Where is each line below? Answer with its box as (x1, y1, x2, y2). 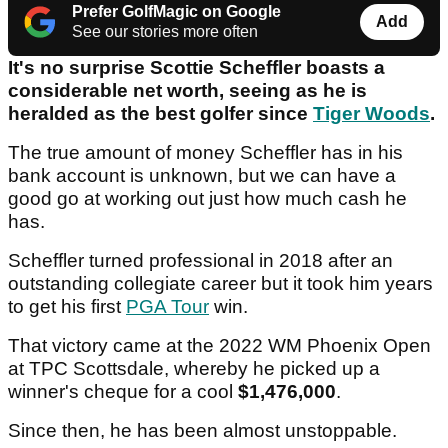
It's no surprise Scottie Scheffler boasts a (8, 57, 385, 79)
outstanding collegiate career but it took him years (8, 273, 433, 295)
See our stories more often (72, 23, 258, 41)
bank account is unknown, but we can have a (8, 165, 396, 187)
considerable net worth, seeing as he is (8, 80, 367, 102)
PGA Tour (126, 296, 209, 318)
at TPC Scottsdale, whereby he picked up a (8, 358, 380, 380)
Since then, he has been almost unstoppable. (8, 420, 402, 442)
